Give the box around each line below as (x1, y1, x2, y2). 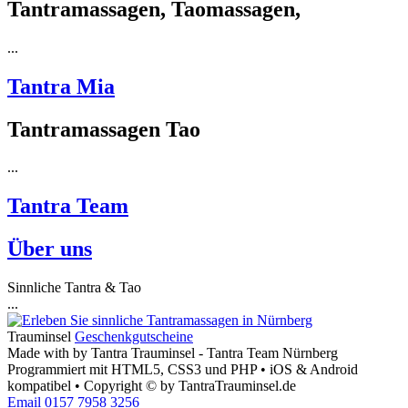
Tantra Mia (7, 74, 115, 98)
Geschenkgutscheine (75, 329, 193, 345)
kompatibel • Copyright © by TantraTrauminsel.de (7, 378, 296, 394)
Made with (7, 345, 73, 362)
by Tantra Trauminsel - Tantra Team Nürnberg (73, 345, 338, 362)
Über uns (7, 237, 92, 261)
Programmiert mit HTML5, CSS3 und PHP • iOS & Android (7, 362, 358, 378)
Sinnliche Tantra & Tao (7, 280, 141, 296)
